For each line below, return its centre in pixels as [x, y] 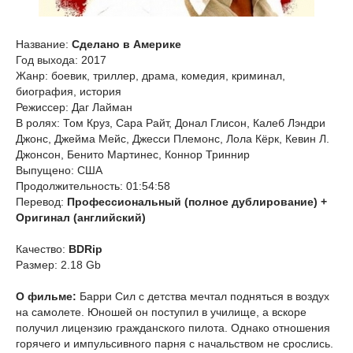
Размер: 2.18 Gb [58, 265]
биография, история [69, 91]
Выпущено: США [59, 170]
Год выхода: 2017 [61, 60]
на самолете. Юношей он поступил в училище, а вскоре [161, 312]
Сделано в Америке [126, 44]
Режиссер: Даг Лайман [74, 107]
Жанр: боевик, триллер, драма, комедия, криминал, [150, 76]
